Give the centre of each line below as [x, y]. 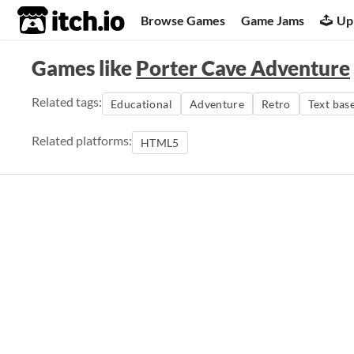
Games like [84, 68]
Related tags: [67, 102]
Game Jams [273, 20]
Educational [141, 104]
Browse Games [183, 20]
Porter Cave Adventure [243, 68]
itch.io [51, 21]
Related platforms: [82, 140]
